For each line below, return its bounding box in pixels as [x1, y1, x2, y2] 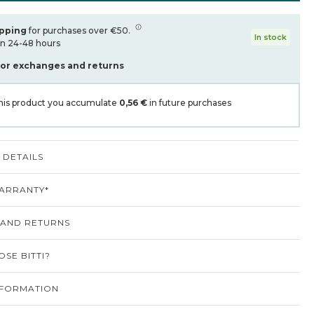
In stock [254, 32, 287, 42]
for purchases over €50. [29, 25, 130, 36]
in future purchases [147, 97, 231, 108]
